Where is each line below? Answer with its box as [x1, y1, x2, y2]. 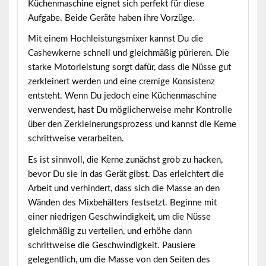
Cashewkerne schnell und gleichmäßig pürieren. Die [27, 49, 229, 58]
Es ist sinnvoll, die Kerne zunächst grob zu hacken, [27, 155, 223, 164]
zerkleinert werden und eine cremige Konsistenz [27, 77, 215, 87]
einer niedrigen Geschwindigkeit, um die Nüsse [27, 212, 211, 221]
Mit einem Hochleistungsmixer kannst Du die [27, 34, 203, 44]
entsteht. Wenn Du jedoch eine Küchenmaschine [27, 91, 217, 101]
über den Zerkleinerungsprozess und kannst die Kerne [27, 120, 236, 129]
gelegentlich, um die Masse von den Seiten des [27, 255, 210, 264]
